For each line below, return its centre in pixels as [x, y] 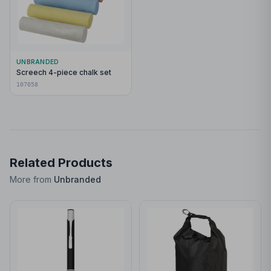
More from [32, 179]
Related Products [61, 163]
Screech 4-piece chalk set [64, 72]
